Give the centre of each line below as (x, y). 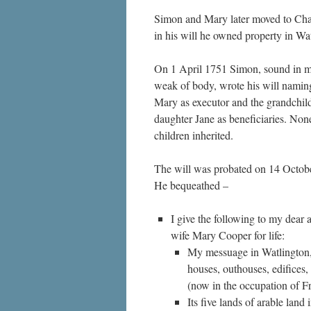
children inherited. (194, 135)
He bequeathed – (191, 185)
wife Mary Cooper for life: (228, 235)
